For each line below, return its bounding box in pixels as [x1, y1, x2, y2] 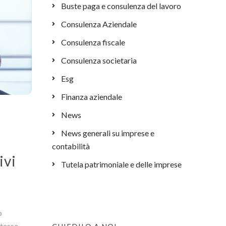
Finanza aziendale [61, 92, 123, 101]
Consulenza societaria [61, 55, 137, 65]
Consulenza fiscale [61, 37, 126, 47]
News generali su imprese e [61, 128, 155, 138]
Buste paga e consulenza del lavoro [61, 1, 182, 11]
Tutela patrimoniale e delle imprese [61, 159, 182, 169]
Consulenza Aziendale [61, 19, 137, 29]
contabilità [52, 141, 90, 151]
